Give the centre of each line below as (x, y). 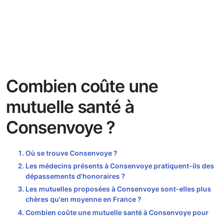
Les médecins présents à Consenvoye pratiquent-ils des (120, 166)
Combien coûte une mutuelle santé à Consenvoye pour (117, 212)
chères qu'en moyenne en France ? (83, 199)
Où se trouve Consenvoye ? (71, 153)
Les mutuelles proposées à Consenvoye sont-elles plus (118, 189)
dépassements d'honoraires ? (75, 176)
